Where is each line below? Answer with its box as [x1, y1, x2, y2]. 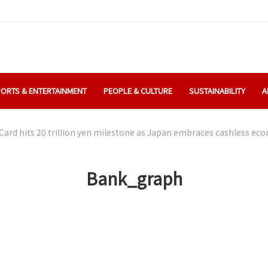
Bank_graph [86, 166, 182, 190]
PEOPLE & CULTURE [103, 84, 172, 96]
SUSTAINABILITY [189, 84, 245, 96]
